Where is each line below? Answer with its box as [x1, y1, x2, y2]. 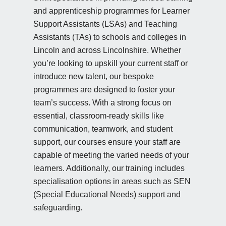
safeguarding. [33, 203, 82, 212]
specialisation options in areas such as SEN [33, 177, 191, 186]
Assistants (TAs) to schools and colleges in [33, 32, 186, 41]
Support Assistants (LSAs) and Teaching [33, 19, 177, 28]
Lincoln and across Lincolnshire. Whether [33, 45, 181, 54]
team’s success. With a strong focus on [33, 98, 172, 107]
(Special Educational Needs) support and [33, 190, 181, 199]
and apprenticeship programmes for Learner [33, 6, 190, 15]
